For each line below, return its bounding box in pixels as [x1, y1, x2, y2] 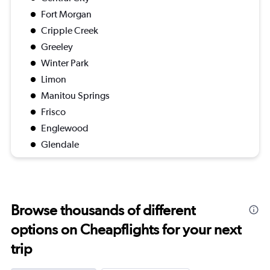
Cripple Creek [41, 25, 98, 37]
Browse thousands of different [11, 201, 195, 219]
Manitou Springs [41, 90, 110, 102]
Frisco [41, 106, 66, 118]
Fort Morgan [41, 8, 92, 20]
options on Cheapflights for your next [11, 221, 241, 239]
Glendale [41, 139, 79, 151]
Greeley [41, 41, 73, 53]
